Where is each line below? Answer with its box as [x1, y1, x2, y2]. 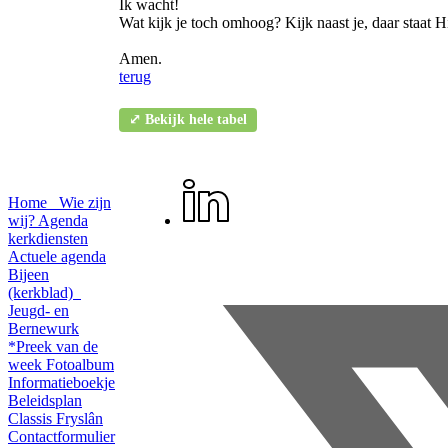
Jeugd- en [8, 302, 69, 319]
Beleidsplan [8, 392, 82, 409]
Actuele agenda [8, 248, 106, 265]
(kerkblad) [8, 284, 77, 301]
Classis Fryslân [8, 410, 103, 427]
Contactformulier [8, 428, 115, 445]
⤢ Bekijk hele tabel [129, 112, 247, 127]
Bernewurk [8, 320, 79, 337]
